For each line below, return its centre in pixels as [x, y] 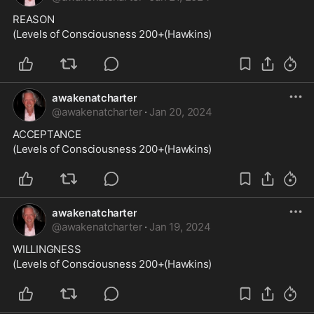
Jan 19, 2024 [180, 227]
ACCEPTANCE [47, 134]
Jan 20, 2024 [181, 112]
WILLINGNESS [47, 249]
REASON [34, 19]
